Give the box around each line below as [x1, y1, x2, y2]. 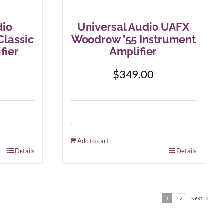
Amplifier [109, 45, 157, 58]
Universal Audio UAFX [77, 21, 189, 33]
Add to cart [77, 137, 109, 145]
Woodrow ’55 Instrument [71, 33, 196, 45]
